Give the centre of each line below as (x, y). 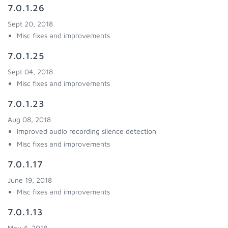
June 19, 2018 (30, 180)
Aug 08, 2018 (29, 119)
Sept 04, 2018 (30, 72)
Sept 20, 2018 (30, 24)
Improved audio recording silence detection (87, 131)
